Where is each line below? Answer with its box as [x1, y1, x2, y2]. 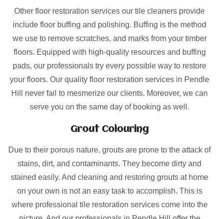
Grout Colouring [70, 125, 149, 134]
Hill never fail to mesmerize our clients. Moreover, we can [11, 89, 208, 97]
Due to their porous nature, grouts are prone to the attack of [8, 146, 211, 154]
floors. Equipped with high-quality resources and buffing [13, 48, 206, 56]
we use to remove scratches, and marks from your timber [12, 34, 207, 43]
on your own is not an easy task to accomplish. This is [17, 187, 202, 195]
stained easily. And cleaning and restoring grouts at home [11, 173, 208, 181]
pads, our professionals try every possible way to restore [13, 62, 206, 70]
